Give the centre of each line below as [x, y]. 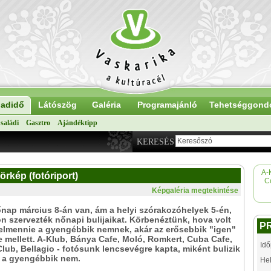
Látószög [57, 105]
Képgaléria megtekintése [195, 191]
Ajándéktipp [77, 123]
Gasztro [38, 123]
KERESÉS [155, 142]
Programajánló [167, 105]
